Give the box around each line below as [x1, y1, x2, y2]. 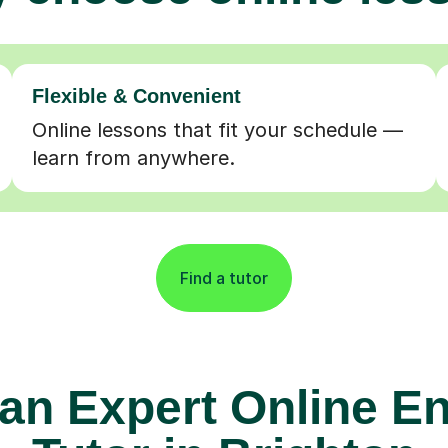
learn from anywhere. [31, 145, 235, 170]
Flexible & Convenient [31, 84, 241, 107]
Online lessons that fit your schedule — [31, 117, 403, 142]
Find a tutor [180, 267, 268, 288]
